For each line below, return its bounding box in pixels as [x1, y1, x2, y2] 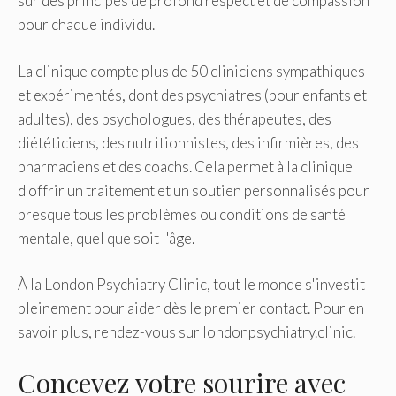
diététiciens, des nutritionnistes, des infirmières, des [18, 133, 359, 152]
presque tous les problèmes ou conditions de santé [18, 204, 346, 224]
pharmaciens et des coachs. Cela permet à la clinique [18, 156, 353, 176]
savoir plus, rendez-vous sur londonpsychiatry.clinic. [18, 323, 355, 342]
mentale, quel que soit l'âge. [18, 228, 194, 247]
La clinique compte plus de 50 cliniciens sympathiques [18, 61, 365, 80]
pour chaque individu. [18, 15, 155, 34]
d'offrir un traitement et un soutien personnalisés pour [18, 180, 369, 200]
